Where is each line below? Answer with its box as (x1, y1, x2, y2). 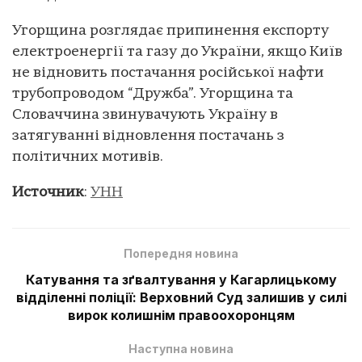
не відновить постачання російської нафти (12, 65, 324, 81)
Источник (12, 184, 84, 200)
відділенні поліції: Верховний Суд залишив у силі (15, 288, 347, 305)
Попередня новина (124, 246, 238, 260)
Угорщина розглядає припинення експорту (12, 23, 329, 39)
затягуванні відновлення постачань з (12, 128, 284, 144)
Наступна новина (128, 341, 234, 356)
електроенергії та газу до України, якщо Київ (12, 44, 343, 60)
